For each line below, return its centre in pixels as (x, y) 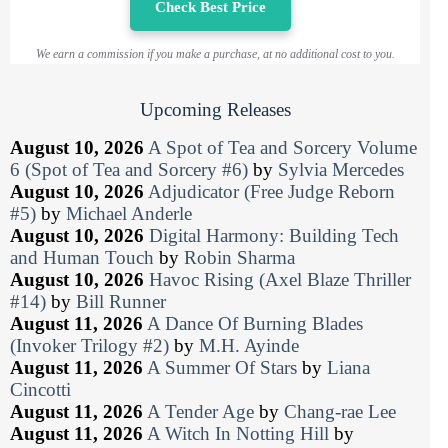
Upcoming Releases (215, 110)
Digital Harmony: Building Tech (274, 236)
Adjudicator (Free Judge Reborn (271, 192)
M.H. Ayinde (249, 346)
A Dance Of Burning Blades (255, 324)
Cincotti (40, 390)
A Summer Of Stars (222, 368)
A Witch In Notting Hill (238, 434)
